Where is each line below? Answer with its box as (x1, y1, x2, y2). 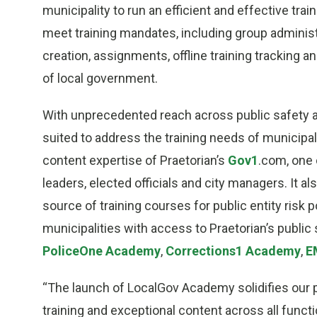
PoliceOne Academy (42, 243, 161, 259)
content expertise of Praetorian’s (42, 153, 228, 168)
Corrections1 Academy (166, 243, 301, 259)
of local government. (42, 71, 158, 86)
